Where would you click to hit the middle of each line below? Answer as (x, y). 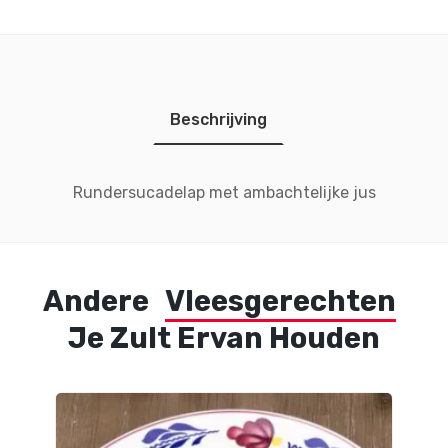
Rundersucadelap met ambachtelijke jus (224, 193)
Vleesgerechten (280, 301)
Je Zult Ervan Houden (224, 338)
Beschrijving (218, 120)
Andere (98, 301)
